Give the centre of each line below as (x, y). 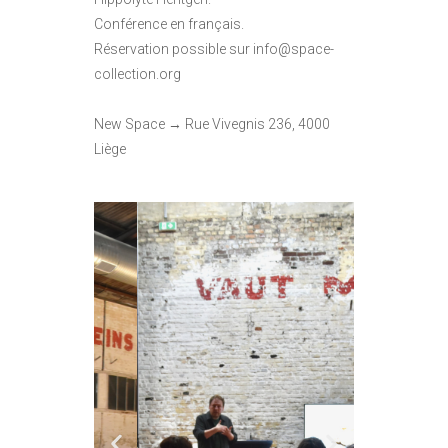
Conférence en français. (169, 24)
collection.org (137, 74)
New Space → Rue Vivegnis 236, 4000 (212, 124)
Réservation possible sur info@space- (214, 49)
